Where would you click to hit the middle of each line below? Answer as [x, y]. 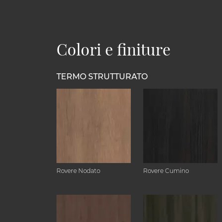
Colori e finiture [113, 49]
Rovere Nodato [78, 171]
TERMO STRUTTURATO [102, 77]
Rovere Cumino [166, 171]
